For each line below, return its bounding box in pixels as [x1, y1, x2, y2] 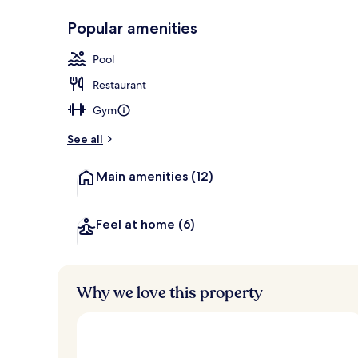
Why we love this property [77, 281, 263, 304]
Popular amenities [67, 18, 197, 38]
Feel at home [96, 216, 178, 232]
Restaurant [93, 77, 146, 92]
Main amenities [96, 168, 191, 184]
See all [67, 131, 103, 146]
